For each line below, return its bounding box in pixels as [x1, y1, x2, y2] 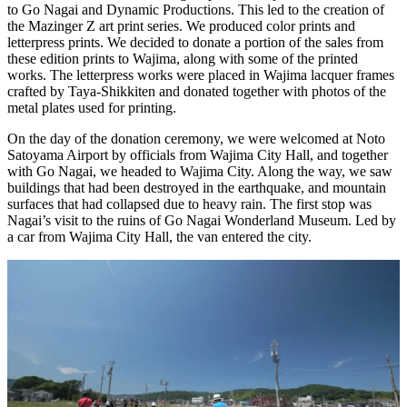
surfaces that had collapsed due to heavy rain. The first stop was [7, 195, 372, 212]
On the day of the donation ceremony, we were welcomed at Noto [7, 130, 385, 146]
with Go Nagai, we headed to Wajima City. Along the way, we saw [7, 163, 392, 179]
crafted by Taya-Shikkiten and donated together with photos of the [7, 83, 386, 99]
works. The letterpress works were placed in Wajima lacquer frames [7, 66, 394, 83]
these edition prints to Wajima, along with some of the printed [7, 50, 358, 66]
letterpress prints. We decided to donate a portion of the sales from [7, 34, 383, 50]
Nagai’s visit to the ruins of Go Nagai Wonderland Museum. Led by [7, 212, 396, 228]
